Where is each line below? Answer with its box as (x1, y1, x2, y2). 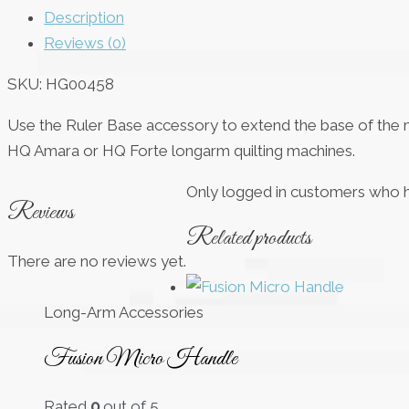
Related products (186, 224, 311, 254)
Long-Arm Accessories (44, 302, 204, 321)
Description (44, 8, 124, 27)
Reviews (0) (44, 34, 126, 53)
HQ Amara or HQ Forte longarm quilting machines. (7, 142, 355, 161)
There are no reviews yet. (7, 251, 186, 270)
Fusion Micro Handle (44, 343, 237, 373)
